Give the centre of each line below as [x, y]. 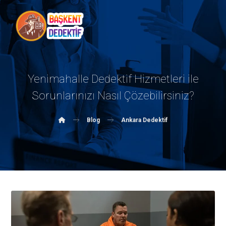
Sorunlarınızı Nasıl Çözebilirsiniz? [113, 96]
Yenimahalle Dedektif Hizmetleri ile [113, 79]
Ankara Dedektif [144, 120]
